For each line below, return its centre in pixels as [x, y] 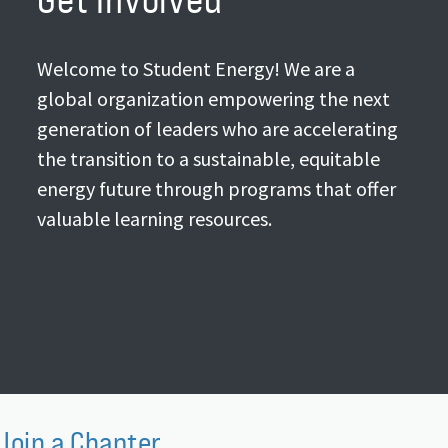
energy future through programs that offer [217, 188]
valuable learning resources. [155, 218]
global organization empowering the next [214, 98]
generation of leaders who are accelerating [218, 128]
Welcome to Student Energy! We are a [196, 68]
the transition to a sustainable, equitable [209, 158]
